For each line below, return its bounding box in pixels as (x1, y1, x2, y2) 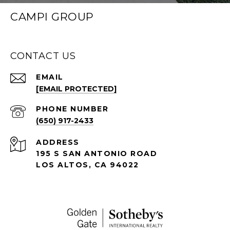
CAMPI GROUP (10, 10, 94, 23)
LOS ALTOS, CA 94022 (36, 160, 139, 169)
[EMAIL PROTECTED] (36, 84, 117, 93)
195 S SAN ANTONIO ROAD (36, 148, 157, 158)
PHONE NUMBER (36, 104, 108, 113)
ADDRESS (36, 137, 80, 147)
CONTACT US (10, 50, 76, 62)
